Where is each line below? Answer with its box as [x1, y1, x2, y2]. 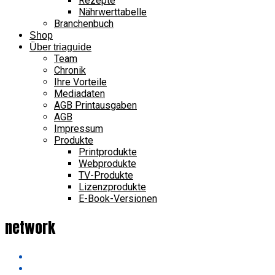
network [5, 216, 55, 239]
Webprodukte [79, 157, 136, 169]
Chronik [54, 64, 86, 76]
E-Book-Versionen [79, 192, 157, 204]
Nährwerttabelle [79, 6, 147, 18]
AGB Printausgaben [54, 99, 137, 111]
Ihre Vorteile [54, 76, 107, 88]
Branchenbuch [54, 17, 114, 29]
